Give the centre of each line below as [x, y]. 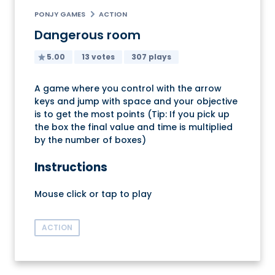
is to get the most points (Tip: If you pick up [132, 114]
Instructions [71, 167]
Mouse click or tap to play [93, 194]
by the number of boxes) [90, 140]
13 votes [98, 57]
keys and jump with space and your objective [136, 102]
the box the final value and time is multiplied [134, 127]
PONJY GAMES [60, 14]
